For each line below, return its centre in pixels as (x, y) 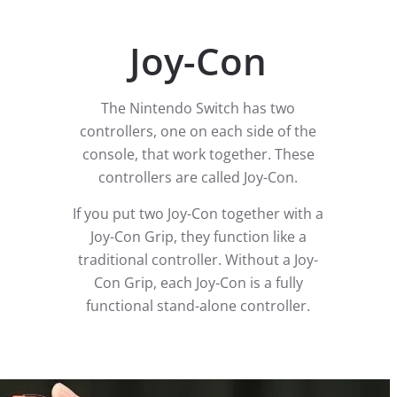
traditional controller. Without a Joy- (198, 259)
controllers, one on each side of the (198, 131)
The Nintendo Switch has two (198, 108)
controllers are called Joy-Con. (198, 177)
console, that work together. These (198, 154)
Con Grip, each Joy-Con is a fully (198, 282)
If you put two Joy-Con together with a (198, 213)
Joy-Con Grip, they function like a (198, 236)
